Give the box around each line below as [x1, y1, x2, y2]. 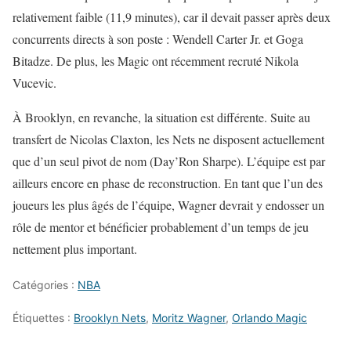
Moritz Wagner [152, 311, 226, 325]
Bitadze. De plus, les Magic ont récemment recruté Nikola [13, 52, 299, 70]
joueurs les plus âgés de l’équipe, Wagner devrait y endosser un [13, 197, 324, 214]
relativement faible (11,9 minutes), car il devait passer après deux [13, 9, 331, 26]
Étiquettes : [13, 311, 74, 325]
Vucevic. [13, 74, 56, 92]
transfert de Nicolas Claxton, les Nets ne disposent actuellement [13, 131, 324, 148]
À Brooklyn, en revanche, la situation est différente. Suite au [13, 109, 310, 126]
